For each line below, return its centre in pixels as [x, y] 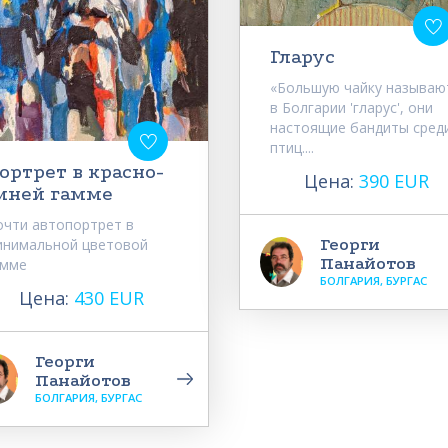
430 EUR [109, 297]
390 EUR [394, 180]
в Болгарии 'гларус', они [351, 107]
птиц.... [292, 147]
